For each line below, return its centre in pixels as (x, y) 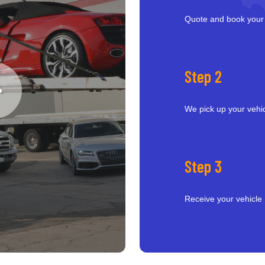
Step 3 (203, 166)
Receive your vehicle (223, 199)
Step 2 (203, 76)
